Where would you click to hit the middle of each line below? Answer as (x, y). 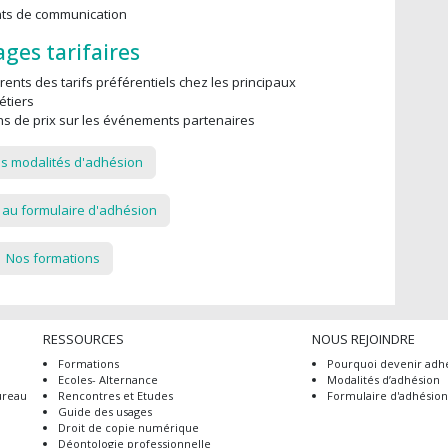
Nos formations (52, 258)
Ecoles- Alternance (108, 379)
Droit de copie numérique (129, 427)
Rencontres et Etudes (116, 395)
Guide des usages (105, 411)
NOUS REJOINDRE (364, 339)
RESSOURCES (84, 339)
